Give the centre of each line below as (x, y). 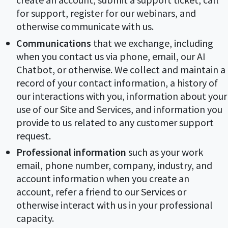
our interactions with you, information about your (122, 96)
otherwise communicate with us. (85, 26)
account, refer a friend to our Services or (101, 191)
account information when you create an (103, 178)
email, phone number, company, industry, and (114, 165)
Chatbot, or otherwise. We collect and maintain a (121, 69)
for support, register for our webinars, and (106, 13)
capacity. (35, 218)
